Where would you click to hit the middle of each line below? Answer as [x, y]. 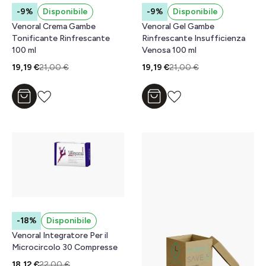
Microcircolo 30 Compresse [65, 248]
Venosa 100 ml [169, 50]
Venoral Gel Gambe [178, 27]
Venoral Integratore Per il [60, 236]
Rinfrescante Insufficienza [194, 39]
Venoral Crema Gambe [54, 27]
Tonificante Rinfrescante [61, 39]
